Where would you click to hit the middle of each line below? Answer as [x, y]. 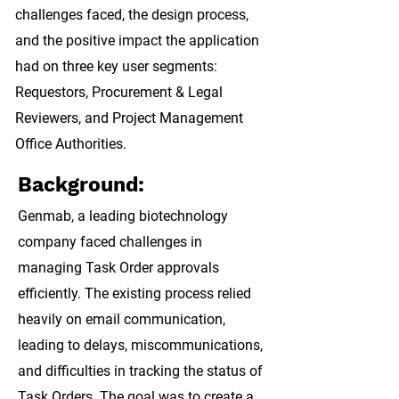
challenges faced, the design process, [132, 15]
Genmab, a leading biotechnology [123, 216]
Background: [81, 185]
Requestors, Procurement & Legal [119, 92]
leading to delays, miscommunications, [140, 345]
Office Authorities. [71, 144]
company [47, 242]
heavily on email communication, [122, 319]
